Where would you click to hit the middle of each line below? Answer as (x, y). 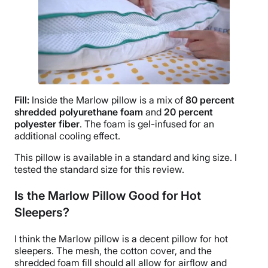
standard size (89, 170)
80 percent (210, 100)
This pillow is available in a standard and (103, 158)
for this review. (151, 170)
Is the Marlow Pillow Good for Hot (108, 196)
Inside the (54, 100)
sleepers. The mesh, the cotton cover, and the (113, 251)
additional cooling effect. (67, 136)
